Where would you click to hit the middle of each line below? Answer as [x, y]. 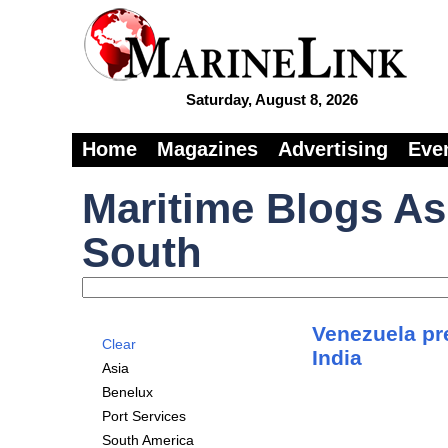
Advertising [333, 149]
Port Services [144, 416]
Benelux [127, 392]
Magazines [207, 149]
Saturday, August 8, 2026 [272, 99]
